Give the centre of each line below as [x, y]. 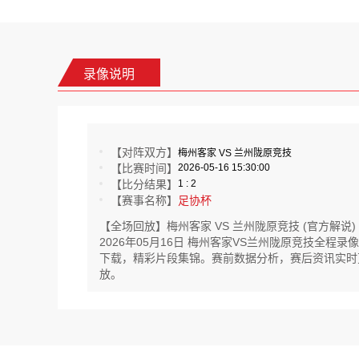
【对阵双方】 [144, 152]
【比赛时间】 [144, 168]
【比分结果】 [144, 184]
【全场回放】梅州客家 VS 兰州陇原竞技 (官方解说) [228, 226]
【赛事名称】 [144, 200]
